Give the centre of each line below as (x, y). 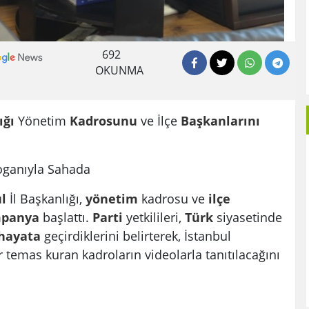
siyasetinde (248, 217)
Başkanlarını (220, 120)
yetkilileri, (154, 217)
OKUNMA (120, 70)
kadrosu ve (173, 198)
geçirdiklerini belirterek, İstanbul (136, 235)
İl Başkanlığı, (46, 198)
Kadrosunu (103, 120)
